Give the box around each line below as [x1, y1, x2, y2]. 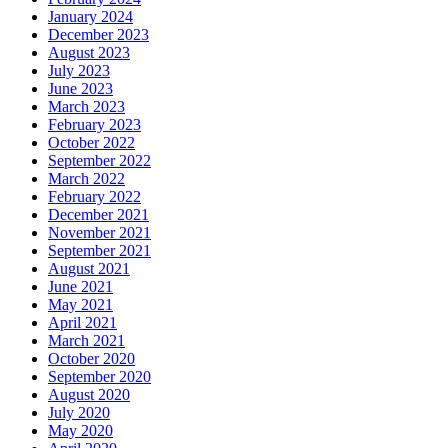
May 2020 [48, 422, 113, 440]
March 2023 [48, 98, 125, 116]
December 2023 [48, 26, 149, 44]
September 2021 [48, 242, 151, 260]
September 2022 [48, 152, 151, 170]
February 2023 [48, 116, 141, 134]
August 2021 [48, 260, 130, 278]
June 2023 [48, 80, 113, 98]
